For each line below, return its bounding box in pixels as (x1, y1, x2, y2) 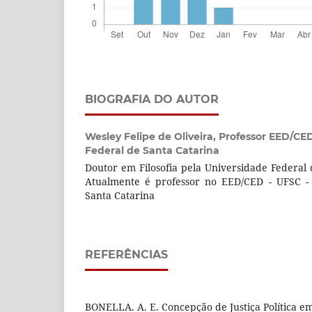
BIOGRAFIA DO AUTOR (85, 92, 219, 106)
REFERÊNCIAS (85, 247, 168, 261)
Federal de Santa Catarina (85, 143, 219, 157)
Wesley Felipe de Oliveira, (85, 130, 219, 143)
